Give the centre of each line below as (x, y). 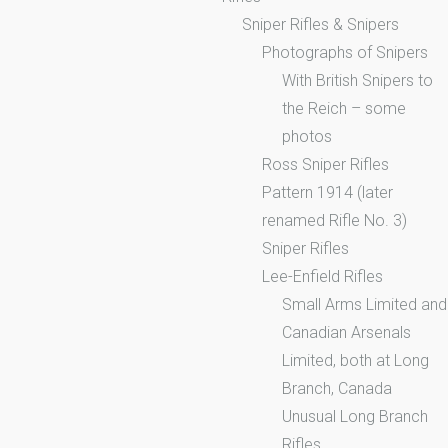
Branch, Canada (337, 388)
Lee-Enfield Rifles (322, 276)
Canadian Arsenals (346, 332)
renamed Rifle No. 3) (334, 220)
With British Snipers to (357, 80)
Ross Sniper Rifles (325, 164)
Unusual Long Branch (355, 416)
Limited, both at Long (355, 360)
